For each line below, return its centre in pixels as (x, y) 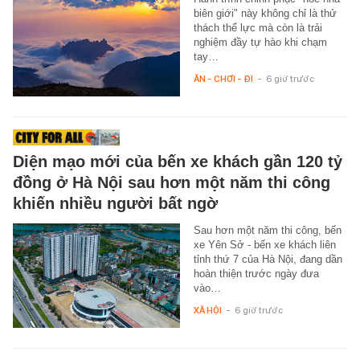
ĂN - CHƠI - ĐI (223, 79)
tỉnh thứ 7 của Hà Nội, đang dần (268, 260)
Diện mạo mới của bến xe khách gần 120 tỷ (178, 162)
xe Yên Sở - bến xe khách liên (264, 245)
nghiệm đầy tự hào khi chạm (260, 43)
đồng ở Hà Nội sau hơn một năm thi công (172, 183)
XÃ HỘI (207, 311)
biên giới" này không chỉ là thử (265, 14)
